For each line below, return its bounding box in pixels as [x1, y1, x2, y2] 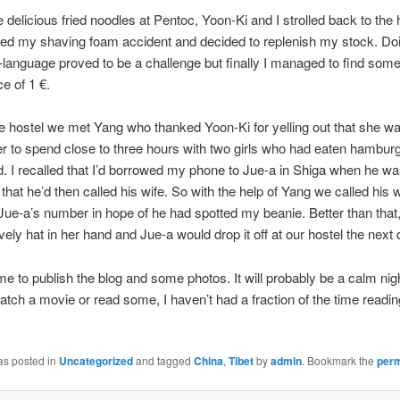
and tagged [132, 352, 194, 368]
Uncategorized [58, 352, 133, 369]
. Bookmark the [301, 352, 377, 368]
